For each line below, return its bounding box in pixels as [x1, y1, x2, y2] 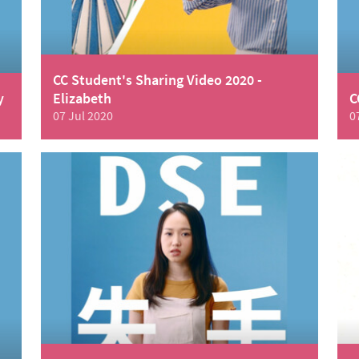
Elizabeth [52, 89, 111, 108]
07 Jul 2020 [52, 107, 113, 124]
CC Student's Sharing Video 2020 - [52, 71, 262, 90]
